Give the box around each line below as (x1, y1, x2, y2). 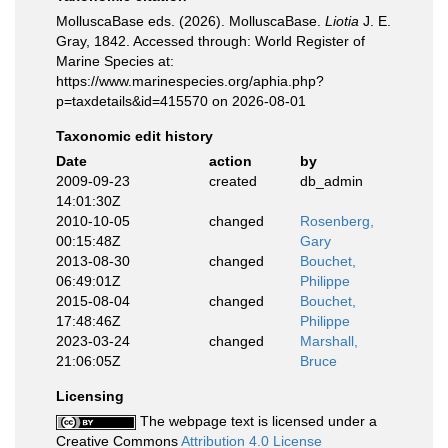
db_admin (300, 173, 363, 189)
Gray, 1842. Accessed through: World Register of (56, 33, 365, 49)
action (208, 153, 252, 169)
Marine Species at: (56, 53, 174, 69)
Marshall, (300, 333, 358, 349)
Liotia (325, 13, 359, 29)
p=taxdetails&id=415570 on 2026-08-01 (56, 93, 306, 109)
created (208, 173, 257, 189)
